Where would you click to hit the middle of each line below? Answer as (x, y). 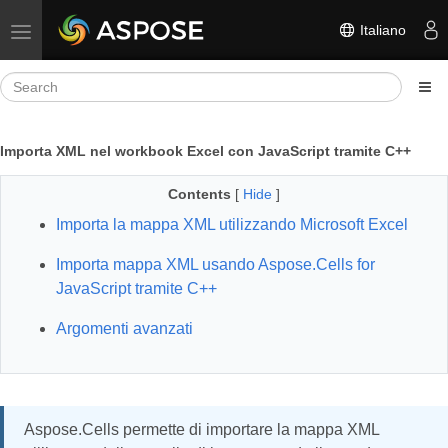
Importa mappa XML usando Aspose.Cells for (215, 264)
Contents (199, 194)
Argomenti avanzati (124, 328)
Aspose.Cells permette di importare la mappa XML (201, 429)
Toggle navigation (75, 30)
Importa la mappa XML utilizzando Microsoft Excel (232, 224)
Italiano (381, 29)
